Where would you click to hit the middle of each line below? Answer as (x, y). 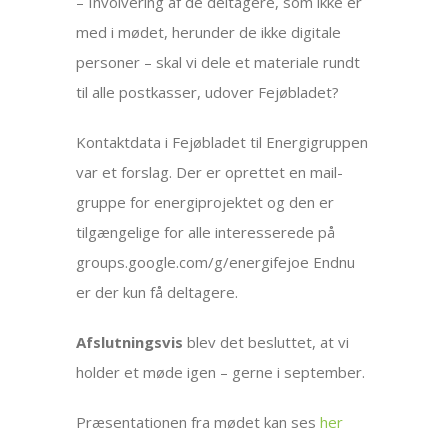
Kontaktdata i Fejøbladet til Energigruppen (222, 142)
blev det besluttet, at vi (266, 342)
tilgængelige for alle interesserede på (206, 232)
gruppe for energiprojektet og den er (205, 202)
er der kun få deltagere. (157, 292)
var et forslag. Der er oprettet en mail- (210, 172)
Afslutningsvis (130, 342)
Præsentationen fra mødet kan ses (198, 422)
